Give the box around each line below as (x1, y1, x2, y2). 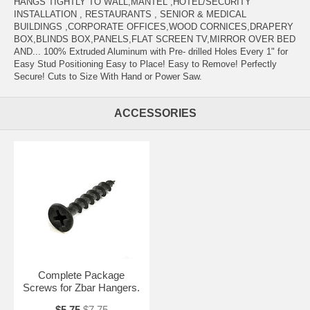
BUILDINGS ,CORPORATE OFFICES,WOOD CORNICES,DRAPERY (14, 21, 293, 32)
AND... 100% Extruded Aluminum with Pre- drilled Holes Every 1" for (14, 46, 288, 57)
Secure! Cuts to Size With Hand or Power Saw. (14, 71, 202, 82)
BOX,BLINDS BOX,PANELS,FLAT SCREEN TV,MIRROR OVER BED (14, 33, 295, 44)
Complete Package (38, 268, 125, 281)
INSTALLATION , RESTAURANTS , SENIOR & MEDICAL (14, 8, 246, 19)
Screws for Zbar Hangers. (23, 281, 140, 293)
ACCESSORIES (113, 107, 197, 119)
